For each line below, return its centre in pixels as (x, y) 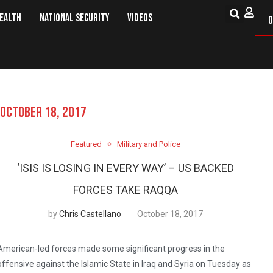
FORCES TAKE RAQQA (125, 190)
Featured (86, 144)
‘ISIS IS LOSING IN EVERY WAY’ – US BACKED (125, 168)
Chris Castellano (90, 214)
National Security (74, 18)
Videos (140, 18)
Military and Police (148, 144)
